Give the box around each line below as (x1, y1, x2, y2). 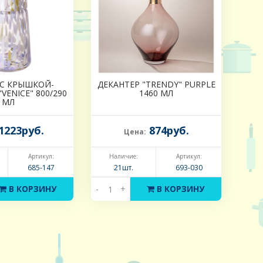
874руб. (146, 123, 189, 138)
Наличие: (109, 152, 138, 161)
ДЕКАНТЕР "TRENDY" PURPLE (97, 79, 215, 90)
